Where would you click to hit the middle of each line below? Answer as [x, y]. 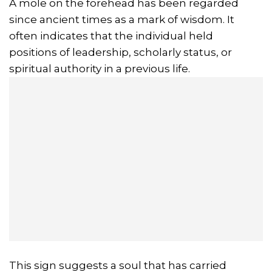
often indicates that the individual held [111, 36]
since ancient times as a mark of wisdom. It [122, 20]
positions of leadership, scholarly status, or [121, 53]
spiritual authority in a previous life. [100, 69]
